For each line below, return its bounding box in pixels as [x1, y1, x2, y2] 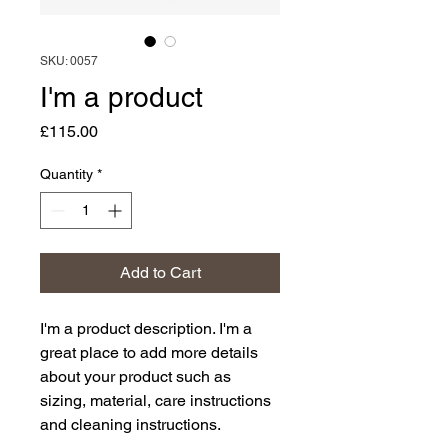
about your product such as [40, 367, 231, 386]
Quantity [40, 166, 93, 182]
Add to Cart [119, 263, 201, 282]
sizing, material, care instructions [40, 391, 271, 410]
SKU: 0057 [40, 54, 98, 68]
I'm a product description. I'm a [40, 319, 252, 338]
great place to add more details [40, 343, 258, 362]
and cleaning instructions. [40, 415, 221, 434]
